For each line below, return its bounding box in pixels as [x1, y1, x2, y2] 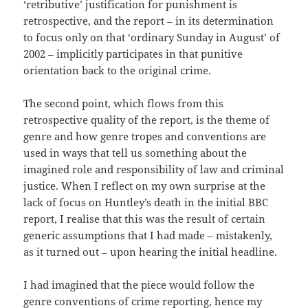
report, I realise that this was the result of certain [23, 212, 266, 226]
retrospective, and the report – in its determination [23, 14, 274, 28]
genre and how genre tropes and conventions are [23, 129, 267, 144]
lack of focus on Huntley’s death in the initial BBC [23, 195, 269, 210]
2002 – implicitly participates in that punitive [23, 47, 243, 61]
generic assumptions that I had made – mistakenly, [23, 228, 273, 243]
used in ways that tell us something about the [23, 146, 247, 160]
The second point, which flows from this [23, 96, 224, 111]
